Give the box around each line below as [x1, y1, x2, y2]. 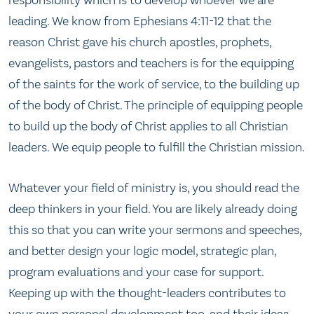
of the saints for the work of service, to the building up [8, 76, 299, 93]
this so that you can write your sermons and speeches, [8, 221, 301, 238]
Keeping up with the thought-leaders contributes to [8, 285, 286, 301]
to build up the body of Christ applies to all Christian [8, 118, 288, 135]
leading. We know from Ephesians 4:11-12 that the [8, 13, 271, 29]
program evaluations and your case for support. [8, 264, 264, 280]
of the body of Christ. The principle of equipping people [8, 97, 303, 114]
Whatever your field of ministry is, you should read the [8, 179, 299, 196]
